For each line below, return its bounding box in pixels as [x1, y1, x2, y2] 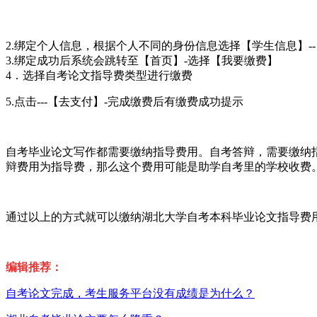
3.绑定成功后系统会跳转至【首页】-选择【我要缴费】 [6, 54, 278, 67]
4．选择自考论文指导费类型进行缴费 [6, 69, 192, 82]
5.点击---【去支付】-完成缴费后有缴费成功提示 [6, 96, 243, 108]
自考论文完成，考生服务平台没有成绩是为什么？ [6, 287, 255, 300]
